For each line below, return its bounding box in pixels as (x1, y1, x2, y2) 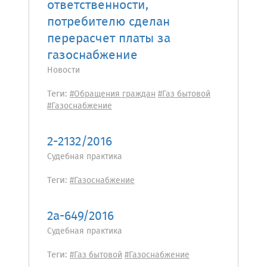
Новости (47, 64, 80, 77)
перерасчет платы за (47, 29, 170, 49)
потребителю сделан (47, 13, 170, 32)
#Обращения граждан (70, 88, 156, 101)
